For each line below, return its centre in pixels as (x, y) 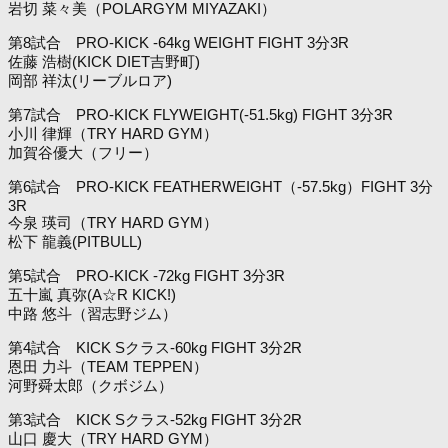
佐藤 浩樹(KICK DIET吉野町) (104, 61)
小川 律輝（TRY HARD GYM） (113, 133)
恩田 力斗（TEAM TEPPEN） (108, 366)
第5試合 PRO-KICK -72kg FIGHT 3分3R (146, 275)
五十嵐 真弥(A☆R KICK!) (92, 294)
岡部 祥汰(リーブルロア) (90, 80)
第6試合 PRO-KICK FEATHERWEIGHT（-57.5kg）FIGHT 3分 (220, 186)
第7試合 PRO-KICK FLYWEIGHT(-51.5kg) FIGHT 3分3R (200, 114)
